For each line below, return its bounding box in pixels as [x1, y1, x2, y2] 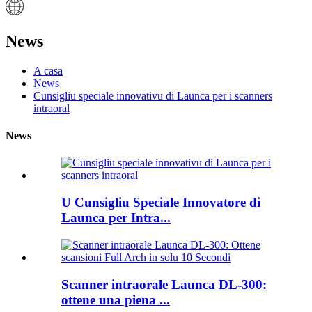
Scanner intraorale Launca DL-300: [61, 276, 267, 292]
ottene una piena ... [61, 292, 170, 307]
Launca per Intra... [61, 210, 171, 226]
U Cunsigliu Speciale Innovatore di [61, 195, 260, 210]
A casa [33, 64, 63, 77]
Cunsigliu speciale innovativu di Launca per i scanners [33, 89, 272, 102]
